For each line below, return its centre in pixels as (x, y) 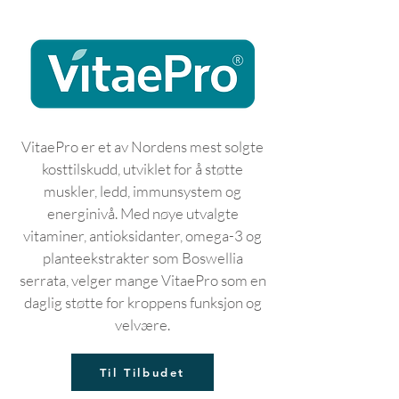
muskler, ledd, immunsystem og (142, 191)
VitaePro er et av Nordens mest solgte (142, 147)
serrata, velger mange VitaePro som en (142, 280)
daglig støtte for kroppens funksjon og (142, 302)
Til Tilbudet (142, 372)
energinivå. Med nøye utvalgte (142, 213)
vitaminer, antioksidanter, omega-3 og (142, 236)
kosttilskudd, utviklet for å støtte (142, 169)
